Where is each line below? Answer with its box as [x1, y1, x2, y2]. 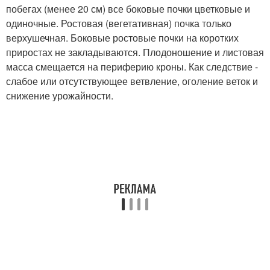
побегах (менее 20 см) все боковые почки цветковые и [6, 1, 250, 16]
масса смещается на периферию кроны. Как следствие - [6, 59, 258, 74]
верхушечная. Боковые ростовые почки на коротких [6, 30, 239, 45]
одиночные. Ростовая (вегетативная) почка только [6, 16, 231, 30]
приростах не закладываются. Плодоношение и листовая [6, 45, 264, 59]
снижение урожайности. [6, 88, 113, 102]
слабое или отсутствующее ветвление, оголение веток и [6, 74, 258, 88]
